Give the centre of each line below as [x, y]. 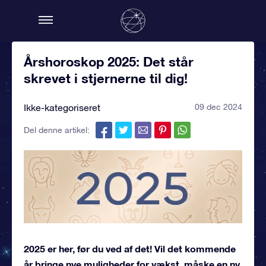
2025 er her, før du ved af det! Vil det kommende [130, 248]
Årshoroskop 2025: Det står [109, 62]
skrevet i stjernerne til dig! [106, 78]
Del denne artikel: [57, 130]
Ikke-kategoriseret [62, 107]
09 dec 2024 [218, 107]
